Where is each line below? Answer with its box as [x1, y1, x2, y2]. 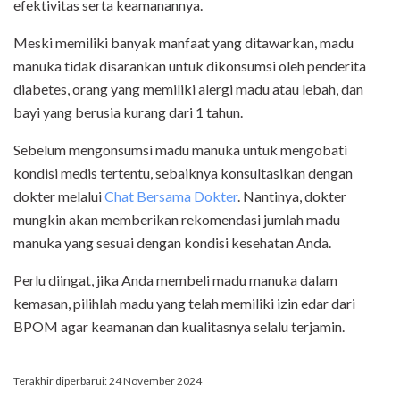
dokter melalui [13, 187, 104, 205]
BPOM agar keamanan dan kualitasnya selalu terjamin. [13, 318, 347, 336]
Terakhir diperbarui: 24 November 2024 [13, 374, 202, 388]
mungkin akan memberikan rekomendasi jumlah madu [13, 211, 340, 229]
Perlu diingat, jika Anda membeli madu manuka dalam [13, 271, 337, 289]
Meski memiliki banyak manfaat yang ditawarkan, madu [13, 34, 354, 52]
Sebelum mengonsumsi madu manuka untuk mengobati [13, 141, 347, 159]
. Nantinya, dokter [237, 187, 346, 205]
